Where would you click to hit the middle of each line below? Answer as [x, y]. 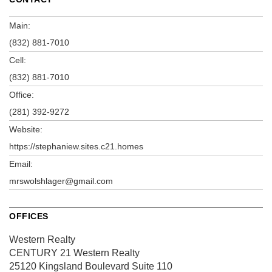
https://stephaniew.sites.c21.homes [76, 147]
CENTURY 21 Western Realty [74, 253]
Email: [21, 164]
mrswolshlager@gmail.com [61, 181]
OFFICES [29, 216]
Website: [26, 130]
